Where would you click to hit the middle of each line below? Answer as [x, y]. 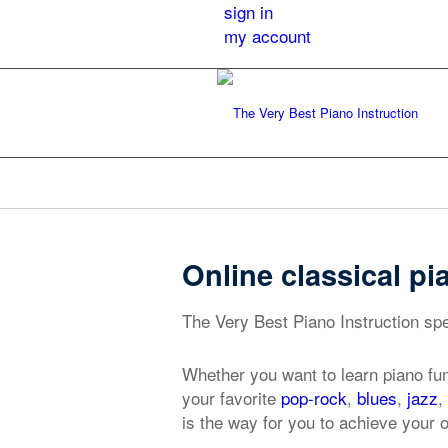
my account [267, 35]
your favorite [231, 398]
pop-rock [314, 398]
